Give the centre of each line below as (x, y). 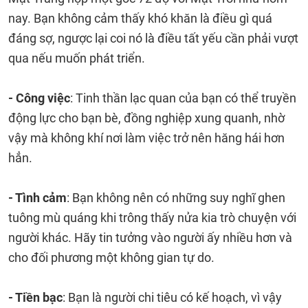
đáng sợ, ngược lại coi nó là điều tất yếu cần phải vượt (153, 38)
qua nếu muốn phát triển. (77, 58)
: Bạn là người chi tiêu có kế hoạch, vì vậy (172, 297)
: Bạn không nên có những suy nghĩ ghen (176, 198)
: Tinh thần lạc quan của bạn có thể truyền (183, 98)
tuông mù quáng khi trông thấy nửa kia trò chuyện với (152, 218)
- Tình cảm (37, 198)
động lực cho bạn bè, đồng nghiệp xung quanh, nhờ (146, 118)
